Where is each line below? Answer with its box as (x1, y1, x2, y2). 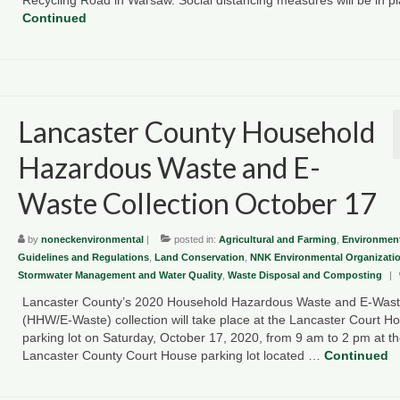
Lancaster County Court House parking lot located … (21, 347, 324, 362)
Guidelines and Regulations (17, 251, 149, 262)
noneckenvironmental (40, 233, 144, 245)
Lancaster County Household (17, 113, 375, 149)
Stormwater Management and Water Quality (17, 269, 222, 280)
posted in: (171, 233, 219, 245)
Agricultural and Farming (218, 233, 337, 245)
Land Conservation (154, 251, 245, 262)
